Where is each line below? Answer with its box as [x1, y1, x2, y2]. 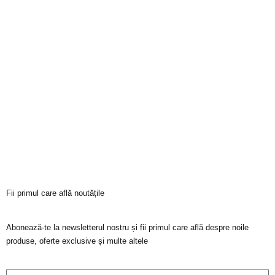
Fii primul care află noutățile [6, 188, 104, 198]
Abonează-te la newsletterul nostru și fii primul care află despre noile [6, 223, 249, 233]
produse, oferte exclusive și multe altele [6, 236, 148, 246]
